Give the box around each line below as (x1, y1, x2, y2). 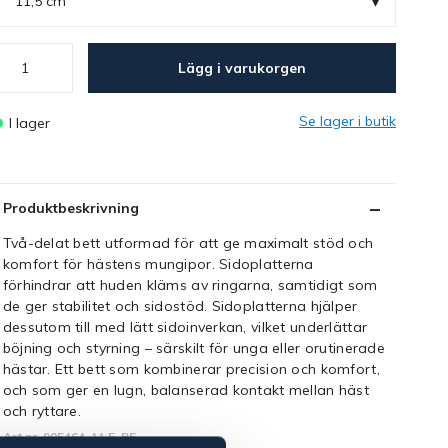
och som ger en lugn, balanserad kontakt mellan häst (2, 381, 369, 399)
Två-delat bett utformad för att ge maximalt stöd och (2, 234, 374, 252)
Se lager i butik (299, 112, 396, 130)
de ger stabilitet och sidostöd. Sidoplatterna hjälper (2, 297, 358, 315)
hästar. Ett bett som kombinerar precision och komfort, (2, 360, 380, 378)
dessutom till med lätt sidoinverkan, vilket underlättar (2, 318, 368, 336)
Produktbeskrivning (2, 199, 139, 217)
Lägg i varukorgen (177, 58, 306, 77)
